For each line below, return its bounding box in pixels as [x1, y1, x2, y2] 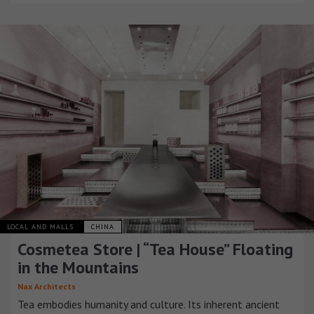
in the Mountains [18, 257, 139, 279]
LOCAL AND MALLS [7, 222, 76, 232]
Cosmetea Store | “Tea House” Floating [18, 238, 293, 261]
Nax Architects [18, 281, 76, 292]
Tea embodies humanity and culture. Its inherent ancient [18, 297, 280, 312]
